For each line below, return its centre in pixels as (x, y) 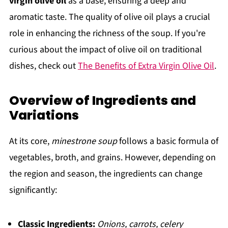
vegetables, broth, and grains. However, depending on (112, 158)
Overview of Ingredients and (102, 101)
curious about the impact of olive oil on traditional (105, 50)
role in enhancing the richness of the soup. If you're (107, 33)
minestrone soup (84, 141)
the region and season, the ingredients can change (106, 174)
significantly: (33, 190)
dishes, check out (43, 66)
